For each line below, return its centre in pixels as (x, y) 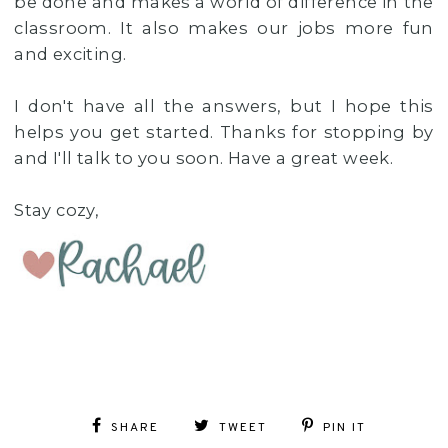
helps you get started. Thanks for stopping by (224, 131)
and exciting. (72, 53)
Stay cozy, (59, 209)
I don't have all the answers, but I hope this (224, 105)
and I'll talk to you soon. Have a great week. (206, 157)
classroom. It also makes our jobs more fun (224, 27)
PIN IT (345, 427)
